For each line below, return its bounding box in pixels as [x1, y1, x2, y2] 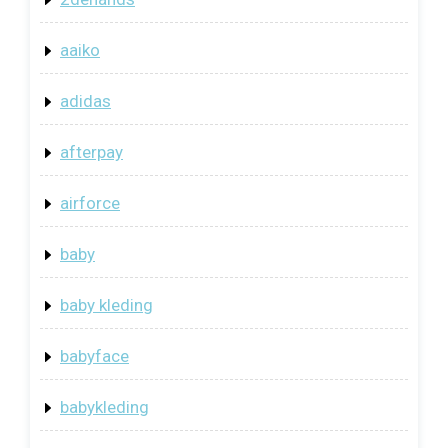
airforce [60, 193, 120, 214]
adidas [60, 91, 111, 112]
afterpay [60, 142, 123, 163]
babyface [60, 346, 129, 367]
